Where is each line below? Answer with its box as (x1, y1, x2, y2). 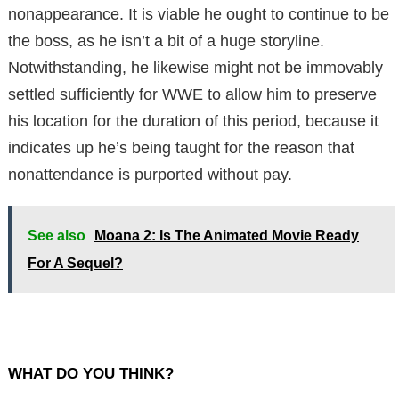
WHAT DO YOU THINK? (8, 364, 174, 382)
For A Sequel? (28, 255, 123, 271)
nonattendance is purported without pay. (8, 165, 292, 183)
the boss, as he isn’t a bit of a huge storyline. (8, 31, 324, 50)
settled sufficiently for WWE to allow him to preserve (8, 85, 377, 103)
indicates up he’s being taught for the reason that (8, 138, 354, 157)
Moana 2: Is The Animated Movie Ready (94, 227, 359, 243)
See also (28, 227, 85, 243)
